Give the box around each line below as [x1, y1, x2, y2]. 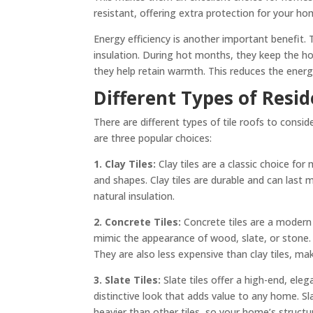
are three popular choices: [94, 131, 212, 145]
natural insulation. [94, 189, 175, 203]
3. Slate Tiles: [94, 272, 161, 286]
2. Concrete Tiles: [94, 214, 184, 228]
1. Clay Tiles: [94, 156, 159, 170]
